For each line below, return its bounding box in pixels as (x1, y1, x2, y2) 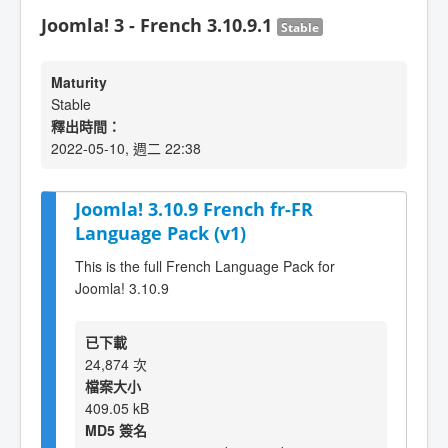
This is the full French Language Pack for (75, 255, 335, 276)
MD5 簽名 (85, 419, 147, 440)
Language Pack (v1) (75, 221, 246, 245)
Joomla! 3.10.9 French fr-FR (75, 197, 313, 221)
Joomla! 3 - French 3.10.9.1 (41, 13, 277, 37)
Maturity (51, 72, 107, 92)
